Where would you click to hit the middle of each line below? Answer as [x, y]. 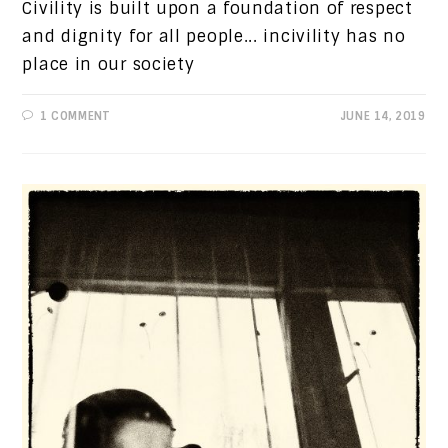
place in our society [108, 64]
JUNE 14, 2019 [383, 115]
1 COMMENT [75, 115]
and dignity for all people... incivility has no [214, 36]
